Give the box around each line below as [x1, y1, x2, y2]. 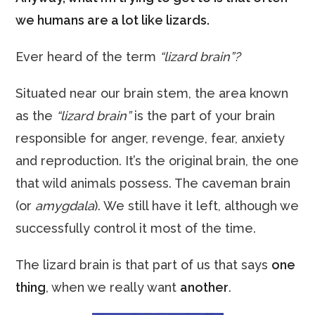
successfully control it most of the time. [15, 221, 257, 236]
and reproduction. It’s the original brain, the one [15, 153, 300, 168]
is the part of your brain [131, 108, 276, 123]
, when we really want [46, 280, 181, 295]
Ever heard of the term [15, 49, 160, 64]
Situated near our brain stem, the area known [15, 86, 289, 101]
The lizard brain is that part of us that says [15, 257, 272, 272]
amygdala [35, 198, 95, 213]
